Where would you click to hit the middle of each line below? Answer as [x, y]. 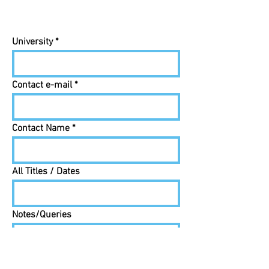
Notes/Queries [42, 215]
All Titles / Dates [46, 172]
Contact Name [41, 128]
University [32, 42]
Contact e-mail [42, 85]
